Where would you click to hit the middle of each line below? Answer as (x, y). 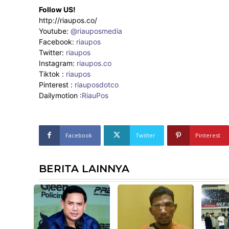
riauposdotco (96, 84)
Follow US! (57, 9)
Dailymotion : (60, 95)
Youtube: (55, 31)
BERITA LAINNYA (84, 168)
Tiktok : (52, 74)
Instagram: (58, 63)
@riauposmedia (96, 31)
